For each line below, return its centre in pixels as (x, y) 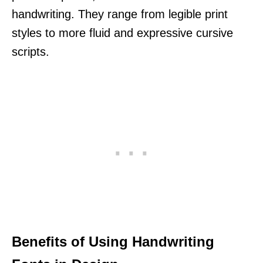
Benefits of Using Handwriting (113, 241)
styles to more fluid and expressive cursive (122, 33)
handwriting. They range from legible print (120, 14)
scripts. (31, 51)
